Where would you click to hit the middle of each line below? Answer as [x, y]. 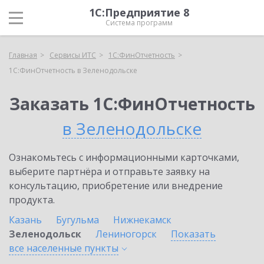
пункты [101, 248]
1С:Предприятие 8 [139, 12]
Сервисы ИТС [73, 55]
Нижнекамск [142, 220]
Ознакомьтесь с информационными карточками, [124, 157]
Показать [193, 234]
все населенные [47, 248]
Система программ [139, 23]
